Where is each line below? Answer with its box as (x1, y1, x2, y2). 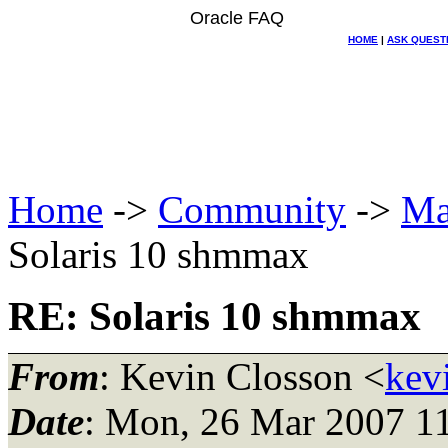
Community (158, 188, 346, 231)
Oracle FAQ (190, 8, 284, 28)
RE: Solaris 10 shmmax (8, 294, 421, 339)
